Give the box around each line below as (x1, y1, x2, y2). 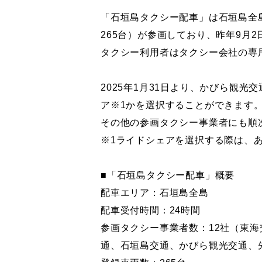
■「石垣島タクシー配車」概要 (101, 170, 235, 180)
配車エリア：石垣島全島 (101, 188, 209, 198)
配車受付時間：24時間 (101, 205, 201, 215)
